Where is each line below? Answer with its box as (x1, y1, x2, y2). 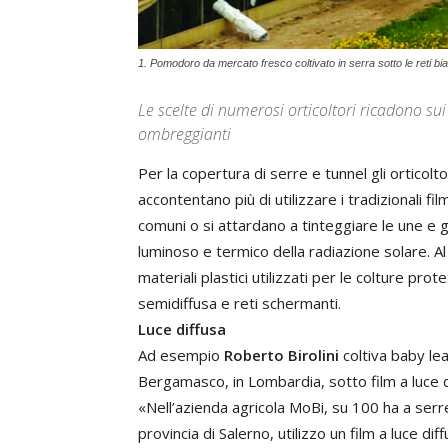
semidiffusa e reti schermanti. (138, 293, 341, 313)
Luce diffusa (138, 319, 226, 339)
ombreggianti (138, 123, 231, 145)
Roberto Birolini (224, 345, 339, 365)
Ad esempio (138, 345, 224, 365)
